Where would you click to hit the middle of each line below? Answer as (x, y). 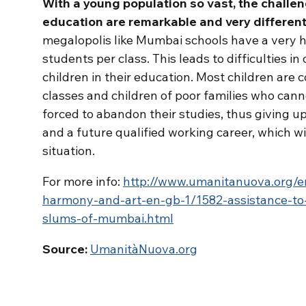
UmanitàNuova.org (144, 249)
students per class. (97, 58)
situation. (69, 151)
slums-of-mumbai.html (108, 218)
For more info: (83, 181)
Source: (65, 249)
